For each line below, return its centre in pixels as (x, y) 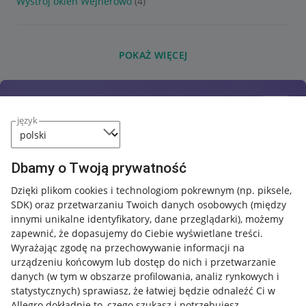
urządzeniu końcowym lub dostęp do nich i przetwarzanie (143, 262)
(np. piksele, (264, 190)
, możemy (262, 219)
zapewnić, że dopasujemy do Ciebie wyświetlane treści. (137, 233)
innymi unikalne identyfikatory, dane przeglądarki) (126, 219)
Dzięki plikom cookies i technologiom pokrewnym (124, 190)
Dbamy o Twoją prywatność (99, 168)
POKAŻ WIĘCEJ (153, 55)
